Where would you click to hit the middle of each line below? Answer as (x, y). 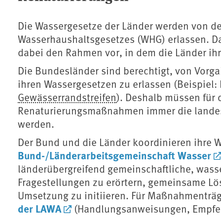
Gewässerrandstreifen (67, 97)
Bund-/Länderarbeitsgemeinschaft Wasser (114, 155)
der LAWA (39, 208)
